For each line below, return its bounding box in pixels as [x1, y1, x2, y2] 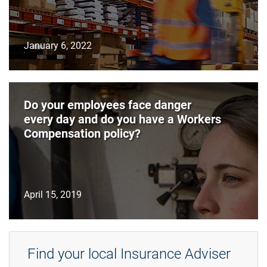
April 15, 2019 [24, 188, 82, 201]
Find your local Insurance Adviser [27, 244, 231, 263]
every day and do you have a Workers [24, 111, 221, 127]
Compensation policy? [24, 125, 141, 141]
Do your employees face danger [24, 97, 191, 113]
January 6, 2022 [24, 39, 92, 52]
